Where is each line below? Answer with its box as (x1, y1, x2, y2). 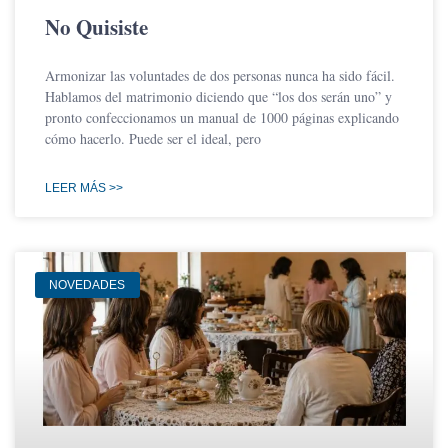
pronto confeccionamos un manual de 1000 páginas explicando (45, 107, 399, 127)
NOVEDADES (49, 277, 126, 292)
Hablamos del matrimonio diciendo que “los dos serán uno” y (45, 86, 392, 106)
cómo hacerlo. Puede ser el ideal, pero (45, 128, 261, 148)
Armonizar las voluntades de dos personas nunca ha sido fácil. (45, 65, 395, 85)
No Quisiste (45, 11, 148, 42)
